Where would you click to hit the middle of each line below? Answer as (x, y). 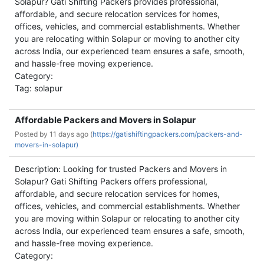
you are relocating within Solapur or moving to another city (127, 39)
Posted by (32, 134)
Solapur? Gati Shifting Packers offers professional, (111, 181)
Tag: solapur (39, 88)
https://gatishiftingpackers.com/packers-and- (168, 134)
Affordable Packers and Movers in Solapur (105, 120)
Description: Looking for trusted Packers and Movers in (121, 169)
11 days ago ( (71, 134)
